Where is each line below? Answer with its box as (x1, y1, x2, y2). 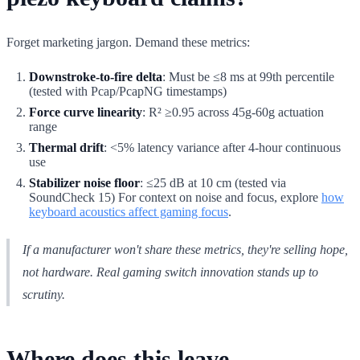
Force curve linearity (29, 104, 142, 119)
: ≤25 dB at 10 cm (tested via (140, 175, 286, 190)
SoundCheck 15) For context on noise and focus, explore (29, 190, 321, 204)
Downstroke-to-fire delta (29, 69, 162, 84)
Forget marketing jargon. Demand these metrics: (6, 35, 250, 49)
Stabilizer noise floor (29, 175, 140, 190)
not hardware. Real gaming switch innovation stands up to (22, 264, 318, 279)
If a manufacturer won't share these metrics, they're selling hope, (22, 242, 348, 256)
